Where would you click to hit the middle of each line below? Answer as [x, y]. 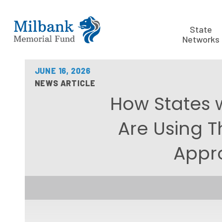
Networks [201, 39]
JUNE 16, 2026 [62, 71]
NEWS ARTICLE [65, 83]
